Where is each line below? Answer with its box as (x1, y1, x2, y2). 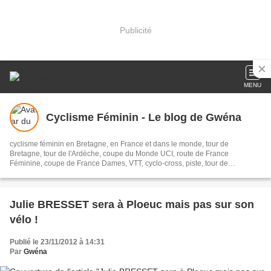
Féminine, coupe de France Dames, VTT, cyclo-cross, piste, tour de (10, 159, 228, 168)
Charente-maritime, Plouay (10, 169, 98, 177)
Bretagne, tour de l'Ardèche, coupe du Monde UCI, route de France (10, 149, 229, 158)
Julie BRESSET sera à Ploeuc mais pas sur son (10, 198, 254, 211)
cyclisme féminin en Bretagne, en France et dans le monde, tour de (10, 140, 229, 148)
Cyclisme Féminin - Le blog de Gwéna (46, 111, 241, 123)
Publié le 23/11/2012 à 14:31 (10, 238, 105, 246)
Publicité (119, 25, 152, 35)
